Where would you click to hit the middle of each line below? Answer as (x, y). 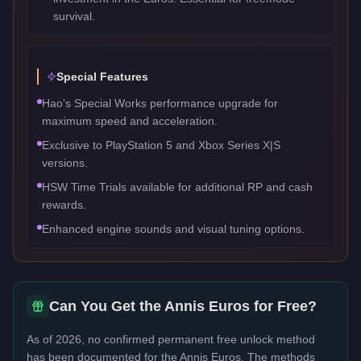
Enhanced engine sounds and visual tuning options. (173, 228)
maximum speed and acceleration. (130, 120)
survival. (74, 16)
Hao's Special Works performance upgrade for (160, 103)
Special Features (102, 76)
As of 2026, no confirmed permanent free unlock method (171, 339)
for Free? (283, 306)
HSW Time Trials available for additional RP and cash (177, 187)
